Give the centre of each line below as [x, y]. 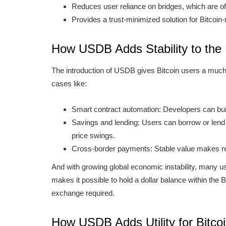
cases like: [69, 83]
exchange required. [83, 193]
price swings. [93, 135]
